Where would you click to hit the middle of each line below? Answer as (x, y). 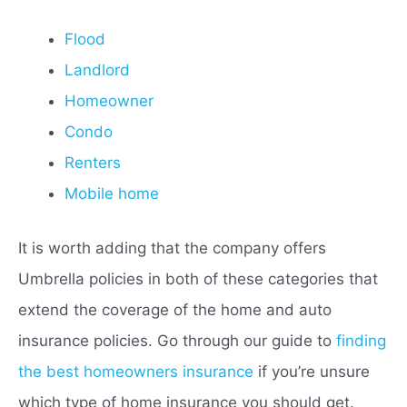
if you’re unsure (312, 371)
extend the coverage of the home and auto (175, 309)
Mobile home (114, 194)
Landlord (97, 70)
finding (361, 340)
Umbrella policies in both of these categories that (198, 278)
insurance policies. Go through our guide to (177, 340)
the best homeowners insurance (136, 371)
